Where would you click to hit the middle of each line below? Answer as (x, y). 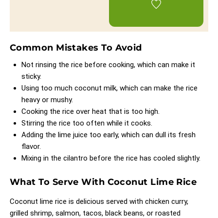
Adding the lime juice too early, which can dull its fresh (109, 135)
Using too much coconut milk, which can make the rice (109, 88)
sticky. (31, 76)
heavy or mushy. (47, 100)
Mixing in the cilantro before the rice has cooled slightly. (111, 158)
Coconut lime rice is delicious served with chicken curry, (99, 201)
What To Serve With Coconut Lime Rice (103, 182)
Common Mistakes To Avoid (76, 47)
